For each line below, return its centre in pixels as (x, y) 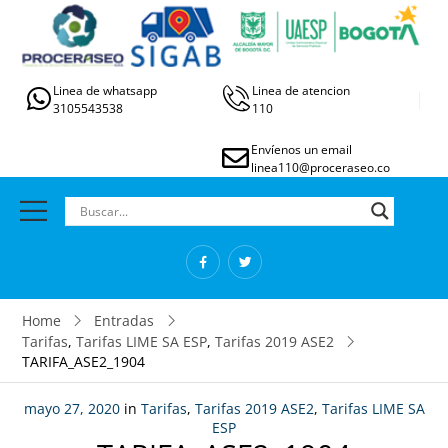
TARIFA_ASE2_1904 (83, 362)
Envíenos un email (302, 150)
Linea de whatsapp (105, 91)
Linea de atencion (301, 91)
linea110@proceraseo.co (321, 168)
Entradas (124, 321)
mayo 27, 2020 (71, 409)
